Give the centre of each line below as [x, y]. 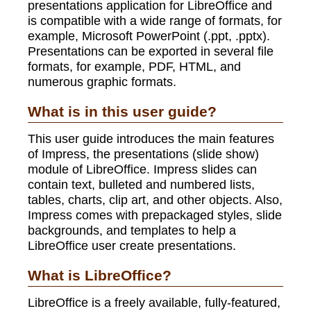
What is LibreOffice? [100, 276]
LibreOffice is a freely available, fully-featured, [154, 302]
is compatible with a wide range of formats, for [155, 21]
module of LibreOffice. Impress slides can [142, 169]
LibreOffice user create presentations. [132, 246]
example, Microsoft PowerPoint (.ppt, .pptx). [149, 36]
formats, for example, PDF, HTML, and [134, 67]
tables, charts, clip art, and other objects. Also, [155, 200]
